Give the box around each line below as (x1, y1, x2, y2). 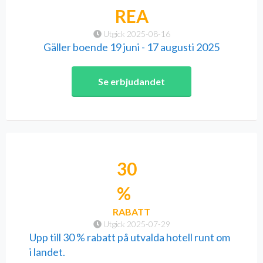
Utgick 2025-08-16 (101, 29, 170, 39)
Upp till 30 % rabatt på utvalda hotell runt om (29, 231, 230, 244)
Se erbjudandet (98, 76, 165, 87)
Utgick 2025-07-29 (101, 219, 170, 230)
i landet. (29, 245, 65, 259)
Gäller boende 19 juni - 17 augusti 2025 (43, 41, 220, 54)
